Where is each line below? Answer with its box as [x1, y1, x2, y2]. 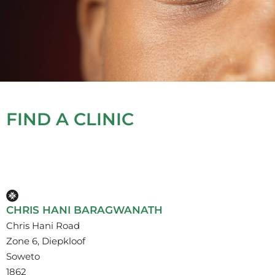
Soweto [6, 250, 40, 262]
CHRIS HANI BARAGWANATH [6, 203, 163, 216]
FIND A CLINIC [6, 108, 134, 130]
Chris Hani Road [6, 219, 80, 231]
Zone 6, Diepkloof [6, 234, 85, 247]
